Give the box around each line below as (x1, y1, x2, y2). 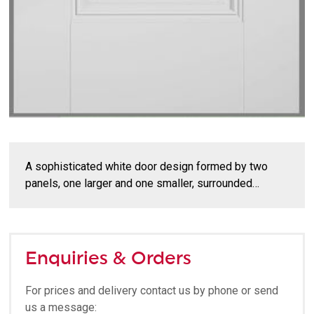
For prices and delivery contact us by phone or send (25, 283, 279, 297)
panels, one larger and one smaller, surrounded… (25, 176, 260, 190)
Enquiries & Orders (25, 249, 192, 268)
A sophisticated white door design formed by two (25, 159, 268, 173)
